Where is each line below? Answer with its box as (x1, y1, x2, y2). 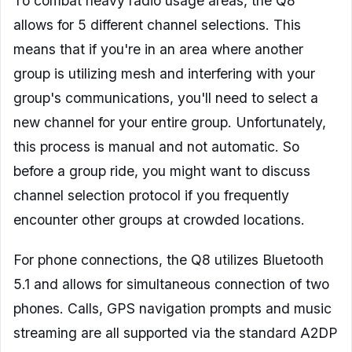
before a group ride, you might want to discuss (13, 163, 310, 180)
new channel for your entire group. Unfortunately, (13, 114, 326, 131)
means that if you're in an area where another (13, 41, 303, 58)
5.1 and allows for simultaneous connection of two (13, 276, 329, 293)
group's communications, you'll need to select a (13, 90, 318, 107)
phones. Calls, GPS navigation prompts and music (13, 300, 332, 317)
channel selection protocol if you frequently (13, 187, 289, 204)
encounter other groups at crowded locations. (13, 211, 305, 229)
